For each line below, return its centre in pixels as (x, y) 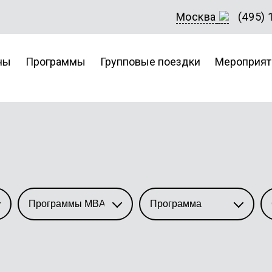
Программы (56, 61)
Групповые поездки (150, 61)
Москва (196, 17)
